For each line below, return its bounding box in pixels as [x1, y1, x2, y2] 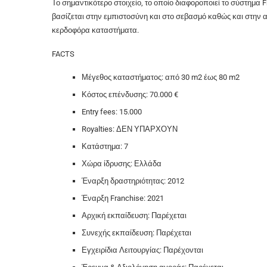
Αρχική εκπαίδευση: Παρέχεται [82, 210, 187, 220]
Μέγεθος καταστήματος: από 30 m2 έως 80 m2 [82, 72, 240, 82]
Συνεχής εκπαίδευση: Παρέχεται [82, 228, 191, 237]
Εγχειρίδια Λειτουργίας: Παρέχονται [82, 245, 203, 254]
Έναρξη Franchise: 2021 [82, 193, 164, 203]
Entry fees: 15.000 [82, 107, 142, 116]
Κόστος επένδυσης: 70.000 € [82, 89, 178, 99]
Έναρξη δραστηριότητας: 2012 [82, 176, 184, 185]
